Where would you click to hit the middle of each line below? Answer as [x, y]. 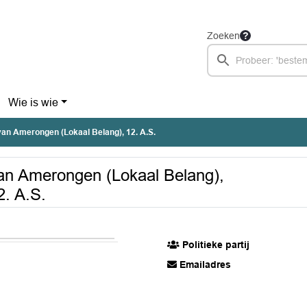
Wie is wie [33, 102]
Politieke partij [215, 245]
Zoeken [223, 36]
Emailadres [204, 265]
